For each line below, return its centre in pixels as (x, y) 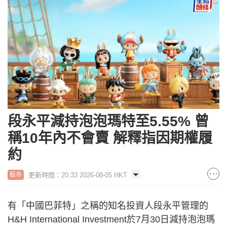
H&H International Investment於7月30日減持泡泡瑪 (111, 219)
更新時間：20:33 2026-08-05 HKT (78, 175)
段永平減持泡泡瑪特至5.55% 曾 (108, 121)
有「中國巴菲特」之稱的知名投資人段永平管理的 (108, 205)
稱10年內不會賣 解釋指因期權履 (110, 138)
